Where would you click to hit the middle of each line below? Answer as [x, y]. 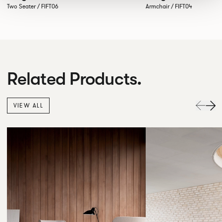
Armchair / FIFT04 [169, 6]
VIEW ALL [28, 105]
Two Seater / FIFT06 [32, 6]
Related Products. [74, 79]
